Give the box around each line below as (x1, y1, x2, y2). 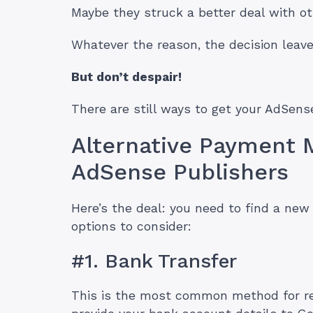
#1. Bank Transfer (71, 249, 237, 273)
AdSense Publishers (71, 159, 289, 186)
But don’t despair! (71, 70, 182, 85)
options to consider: (71, 219, 191, 234)
